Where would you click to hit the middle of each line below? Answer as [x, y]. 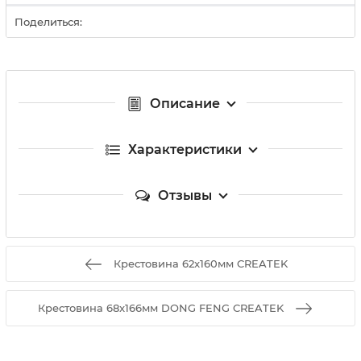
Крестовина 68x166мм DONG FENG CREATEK [160, 308]
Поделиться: [48, 22]
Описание [185, 104]
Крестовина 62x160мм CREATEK [201, 263]
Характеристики [185, 149]
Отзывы [185, 195]
